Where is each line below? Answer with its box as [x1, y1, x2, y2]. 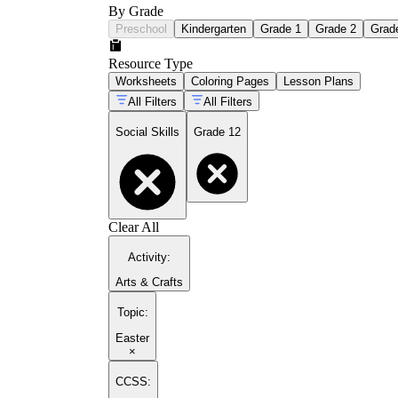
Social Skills [115, 125, 179, 139]
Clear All [108, 219, 159, 235]
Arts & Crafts [115, 275, 183, 290]
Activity [128, 250, 167, 264]
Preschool [115, 21, 167, 36]
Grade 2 [315, 21, 356, 36]
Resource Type [108, 55, 193, 71]
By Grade [108, 3, 163, 19]
